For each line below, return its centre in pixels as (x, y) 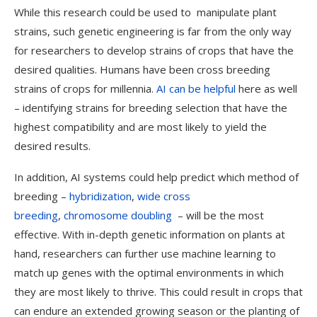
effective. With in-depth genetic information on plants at (150, 234)
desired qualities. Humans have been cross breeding (142, 69)
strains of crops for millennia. (85, 88)
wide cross (164, 196)
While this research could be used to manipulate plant (145, 12)
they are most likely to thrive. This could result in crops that (158, 292)
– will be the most (218, 215)
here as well (266, 88)
